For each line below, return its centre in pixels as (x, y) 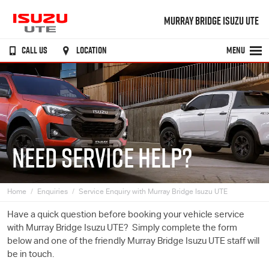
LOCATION (92, 50)
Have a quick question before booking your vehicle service (126, 215)
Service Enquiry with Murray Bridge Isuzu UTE (153, 192)
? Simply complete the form (180, 228)
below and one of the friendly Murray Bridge (96, 242)
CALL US (35, 50)
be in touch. (31, 255)
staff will (242, 242)
